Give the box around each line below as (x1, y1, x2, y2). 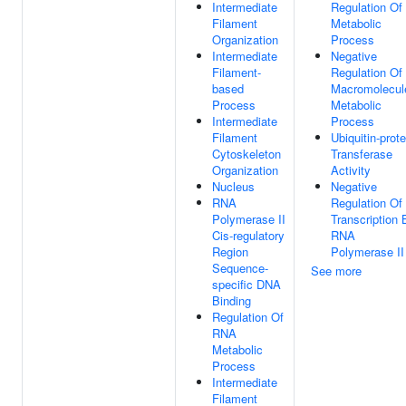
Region (212, 243, 248, 260)
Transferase (331, 145, 392, 162)
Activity (331, 161, 371, 179)
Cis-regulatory (212, 227, 285, 244)
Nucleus (212, 178, 255, 195)
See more (311, 262, 362, 279)
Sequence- (212, 259, 268, 276)
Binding (212, 292, 251, 309)
